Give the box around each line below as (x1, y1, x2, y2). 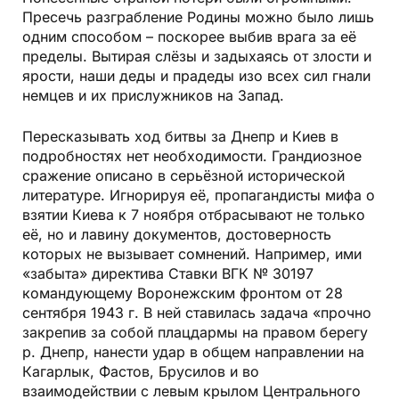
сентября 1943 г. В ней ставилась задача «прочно (22, 303, 371, 322)
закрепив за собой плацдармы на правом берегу (22, 322, 368, 341)
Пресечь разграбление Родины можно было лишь (22, 7, 374, 26)
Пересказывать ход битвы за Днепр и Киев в (22, 126, 338, 145)
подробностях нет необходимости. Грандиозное (22, 146, 362, 165)
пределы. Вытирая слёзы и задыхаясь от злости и (22, 46, 371, 65)
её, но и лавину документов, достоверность (22, 224, 331, 243)
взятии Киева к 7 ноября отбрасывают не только (22, 205, 365, 224)
